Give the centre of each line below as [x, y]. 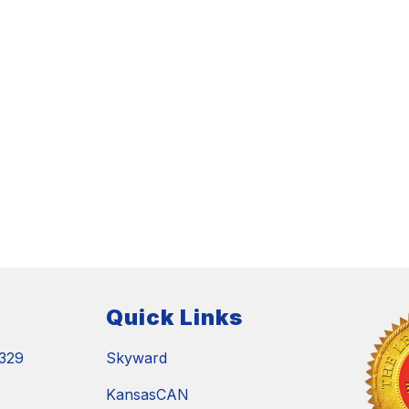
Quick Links [174, 318]
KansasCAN [147, 395]
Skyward [136, 358]
